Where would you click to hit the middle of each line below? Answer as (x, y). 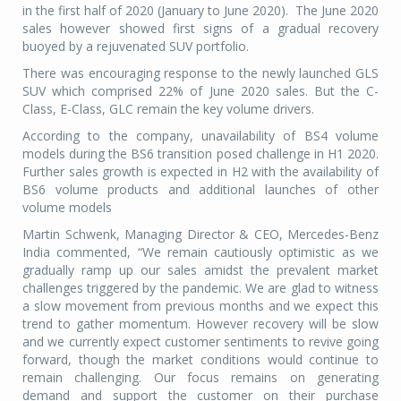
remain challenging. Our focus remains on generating (200, 377)
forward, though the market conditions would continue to (200, 359)
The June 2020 (337, 10)
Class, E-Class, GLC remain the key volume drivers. (168, 109)
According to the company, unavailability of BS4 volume (200, 136)
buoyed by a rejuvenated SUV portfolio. (136, 46)
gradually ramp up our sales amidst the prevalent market (200, 270)
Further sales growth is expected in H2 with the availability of (200, 171)
